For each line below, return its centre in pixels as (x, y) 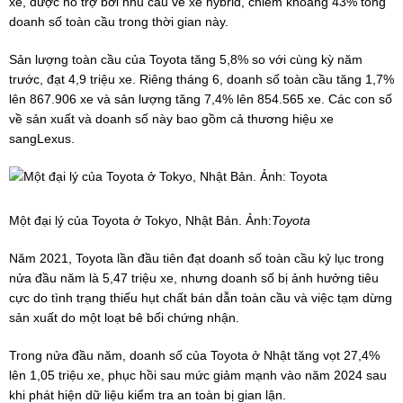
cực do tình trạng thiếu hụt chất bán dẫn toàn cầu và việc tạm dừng (201, 297)
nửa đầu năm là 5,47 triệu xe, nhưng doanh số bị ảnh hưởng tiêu (194, 278)
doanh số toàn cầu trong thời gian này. (119, 21)
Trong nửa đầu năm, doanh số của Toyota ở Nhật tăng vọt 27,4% (194, 355)
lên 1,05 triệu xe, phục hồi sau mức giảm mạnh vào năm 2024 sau (198, 375)
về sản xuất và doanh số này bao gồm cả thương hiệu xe (171, 118)
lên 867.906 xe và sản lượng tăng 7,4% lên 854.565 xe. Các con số (201, 99)
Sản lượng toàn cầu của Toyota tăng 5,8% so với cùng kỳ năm (186, 59)
